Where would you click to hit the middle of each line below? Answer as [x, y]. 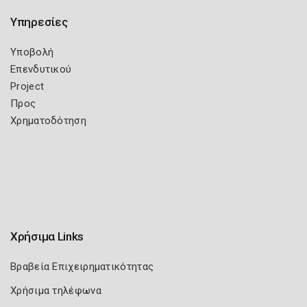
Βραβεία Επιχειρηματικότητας [82, 267]
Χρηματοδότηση [48, 121]
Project [27, 86]
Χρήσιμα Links [47, 236]
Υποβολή [32, 52]
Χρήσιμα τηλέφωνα [56, 291]
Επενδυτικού [41, 69]
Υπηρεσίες [39, 22]
